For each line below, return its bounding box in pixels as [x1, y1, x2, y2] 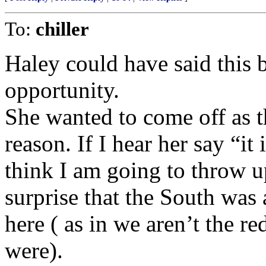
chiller [36, 18, 89, 40]
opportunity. [5, 77, 119, 103]
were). [5, 237, 63, 263]
